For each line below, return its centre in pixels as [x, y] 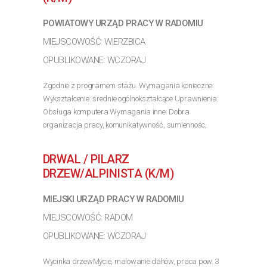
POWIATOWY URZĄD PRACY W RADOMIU [123, 23]
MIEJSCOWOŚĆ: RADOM [88, 218]
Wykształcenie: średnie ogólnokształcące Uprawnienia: [131, 99]
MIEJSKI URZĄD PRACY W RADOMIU [114, 199]
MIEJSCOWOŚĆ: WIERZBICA [94, 42]
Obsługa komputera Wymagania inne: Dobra [116, 112]
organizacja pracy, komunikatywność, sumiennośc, [125, 125]
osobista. [58, 151]
